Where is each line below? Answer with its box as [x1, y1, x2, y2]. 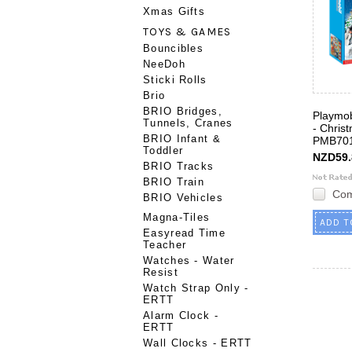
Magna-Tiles [143, 211, 211, 223]
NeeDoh [143, 58, 185, 70]
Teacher [143, 239, 187, 251]
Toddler [143, 145, 184, 156]
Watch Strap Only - [143, 282, 249, 294]
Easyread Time [143, 227, 225, 239]
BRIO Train [143, 176, 204, 188]
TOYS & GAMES [143, 25, 232, 38]
